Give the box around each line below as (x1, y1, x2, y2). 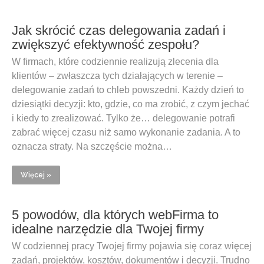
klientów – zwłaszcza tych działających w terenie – (12, 71, 223, 81)
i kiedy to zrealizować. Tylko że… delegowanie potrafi (12, 113, 235, 123)
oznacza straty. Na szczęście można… (12, 141, 172, 151)
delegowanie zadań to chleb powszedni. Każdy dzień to (12, 85, 244, 95)
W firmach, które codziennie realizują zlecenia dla (12, 57, 219, 67)
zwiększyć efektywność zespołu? (12, 37, 199, 52)
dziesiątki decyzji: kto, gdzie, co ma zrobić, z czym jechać (12, 99, 249, 109)
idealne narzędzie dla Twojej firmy (12, 222, 204, 236)
